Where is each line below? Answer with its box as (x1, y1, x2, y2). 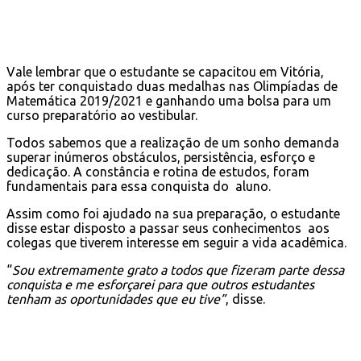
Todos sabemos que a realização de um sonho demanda (6, 135, 339, 150)
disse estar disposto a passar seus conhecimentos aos (6, 220, 330, 235)
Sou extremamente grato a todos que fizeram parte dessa (12, 262, 344, 277)
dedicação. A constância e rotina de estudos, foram (6, 164, 309, 179)
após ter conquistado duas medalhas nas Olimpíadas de (6, 78, 338, 93)
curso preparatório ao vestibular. (6, 107, 197, 122)
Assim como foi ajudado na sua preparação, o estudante (6, 205, 340, 221)
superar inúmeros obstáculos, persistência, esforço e (6, 149, 315, 164)
